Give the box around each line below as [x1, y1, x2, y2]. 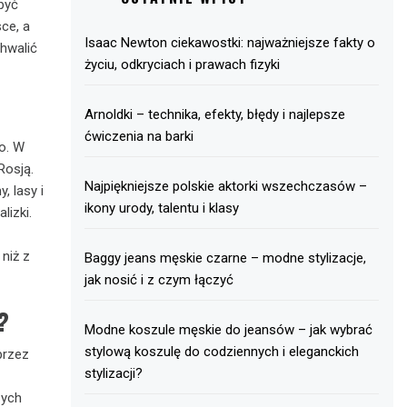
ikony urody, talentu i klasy [84, 200, 240, 216]
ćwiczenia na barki [84, 128, 194, 144]
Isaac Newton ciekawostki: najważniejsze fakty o [84, 35, 376, 51]
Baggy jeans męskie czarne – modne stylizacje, [84, 250, 367, 266]
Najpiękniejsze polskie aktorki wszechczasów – [84, 178, 368, 194]
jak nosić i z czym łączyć [84, 272, 234, 288]
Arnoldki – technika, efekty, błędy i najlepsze [84, 106, 346, 123]
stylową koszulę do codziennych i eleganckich [84, 343, 360, 360]
